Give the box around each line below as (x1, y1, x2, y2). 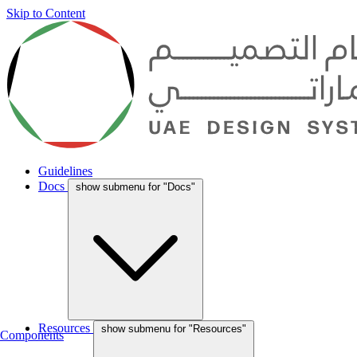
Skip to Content (6, 6, 85, 20)
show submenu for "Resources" (101, 323, 246, 335)
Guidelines (38, 164, 92, 178)
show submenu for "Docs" (76, 181, 195, 193)
